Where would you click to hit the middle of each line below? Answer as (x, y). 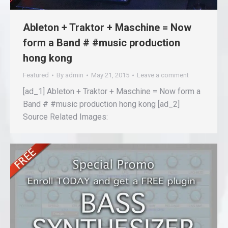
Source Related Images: (65, 117)
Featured (36, 75)
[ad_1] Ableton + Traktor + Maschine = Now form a (112, 91)
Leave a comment (163, 75)
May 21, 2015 (110, 75)
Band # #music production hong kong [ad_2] (101, 104)
